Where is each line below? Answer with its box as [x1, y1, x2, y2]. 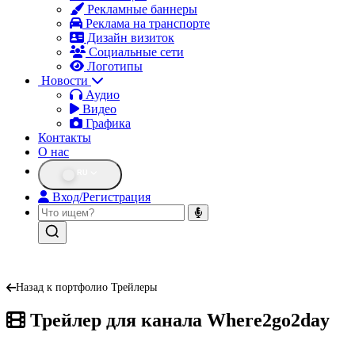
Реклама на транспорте [82, 17, 210, 30]
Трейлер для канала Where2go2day [25, 310, 330, 331]
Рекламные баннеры [84, 2, 197, 16]
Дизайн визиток [84, 31, 174, 44]
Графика [82, 116, 131, 130]
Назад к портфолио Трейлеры [16, 281, 157, 294]
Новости [38, 74, 91, 87]
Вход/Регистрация [49, 190, 151, 204]
